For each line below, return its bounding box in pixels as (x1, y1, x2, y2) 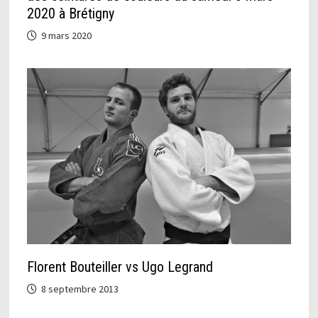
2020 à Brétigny (26, 4, 114, 22)
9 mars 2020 (40, 28, 92, 42)
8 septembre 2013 (40, 282, 119, 295)
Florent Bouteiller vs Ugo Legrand (26, 258, 213, 275)
